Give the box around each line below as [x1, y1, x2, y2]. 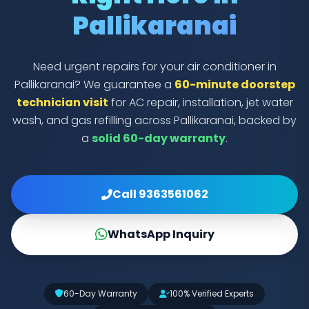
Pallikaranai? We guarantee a [14, 76, 175, 92]
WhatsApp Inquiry [107, 226, 215, 242]
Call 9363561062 [112, 186, 208, 202]
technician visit [16, 94, 108, 110]
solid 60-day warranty [92, 130, 226, 146]
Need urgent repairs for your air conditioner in [32, 58, 277, 74]
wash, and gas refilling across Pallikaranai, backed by [12, 112, 297, 128]
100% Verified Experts [170, 287, 254, 299]
